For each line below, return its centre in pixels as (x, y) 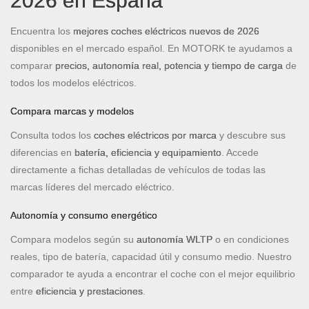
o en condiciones (251, 239)
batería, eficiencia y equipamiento (148, 152)
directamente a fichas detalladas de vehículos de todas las (138, 169)
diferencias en (42, 152)
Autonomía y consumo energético (84, 215)
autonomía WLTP (175, 239)
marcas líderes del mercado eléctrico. (92, 187)
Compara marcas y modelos (72, 111)
